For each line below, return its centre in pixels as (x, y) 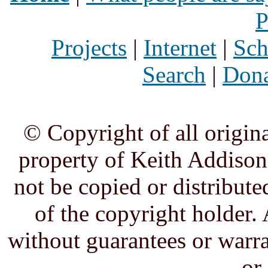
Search (174, 75)
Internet (180, 48)
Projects (89, 48)
